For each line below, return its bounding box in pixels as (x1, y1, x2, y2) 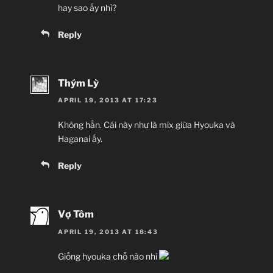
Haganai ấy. (58, 133, 102, 144)
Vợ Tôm (58, 208, 94, 221)
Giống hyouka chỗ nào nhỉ (58, 250, 159, 261)
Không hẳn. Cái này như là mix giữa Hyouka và (58, 119, 235, 130)
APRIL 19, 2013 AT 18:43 (58, 227, 158, 235)
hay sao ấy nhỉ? (58, 2, 116, 13)
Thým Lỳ (58, 77, 99, 90)
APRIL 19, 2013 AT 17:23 (58, 96, 158, 104)
